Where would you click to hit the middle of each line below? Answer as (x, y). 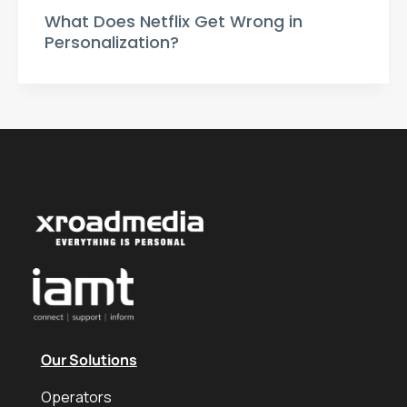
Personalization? (112, 43)
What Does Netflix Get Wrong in (174, 22)
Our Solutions (89, 360)
